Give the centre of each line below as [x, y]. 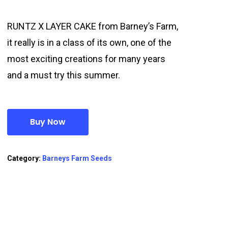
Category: [25, 159]
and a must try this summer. [64, 75]
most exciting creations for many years [87, 59]
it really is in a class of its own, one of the [90, 43]
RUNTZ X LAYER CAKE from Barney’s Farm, [93, 26]
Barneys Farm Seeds [77, 159]
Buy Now [48, 122]
